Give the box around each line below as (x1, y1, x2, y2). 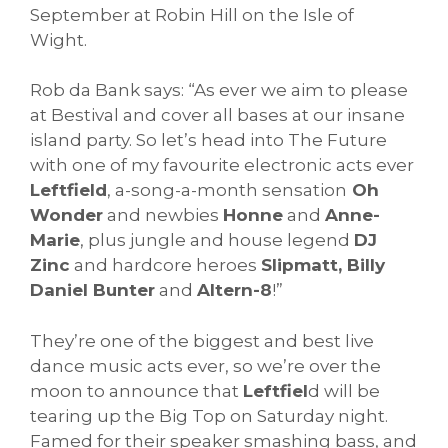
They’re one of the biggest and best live (30, 330, 374, 351)
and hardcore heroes (70, 255, 261, 276)
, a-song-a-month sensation (107, 180, 347, 201)
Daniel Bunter (30, 280, 155, 301)
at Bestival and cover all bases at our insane (30, 105, 405, 126)
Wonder (30, 205, 103, 226)
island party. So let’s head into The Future (30, 130, 387, 151)
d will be (308, 380, 380, 401)
